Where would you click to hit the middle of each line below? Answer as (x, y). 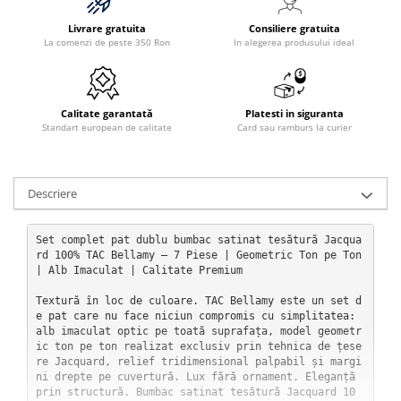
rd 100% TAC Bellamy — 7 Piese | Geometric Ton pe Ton (198, 255)
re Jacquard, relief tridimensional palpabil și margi (198, 361)
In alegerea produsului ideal (294, 42)
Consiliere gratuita (294, 28)
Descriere (52, 193)
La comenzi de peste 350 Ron (107, 42)
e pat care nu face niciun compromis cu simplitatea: (195, 316)
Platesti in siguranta (294, 113)
